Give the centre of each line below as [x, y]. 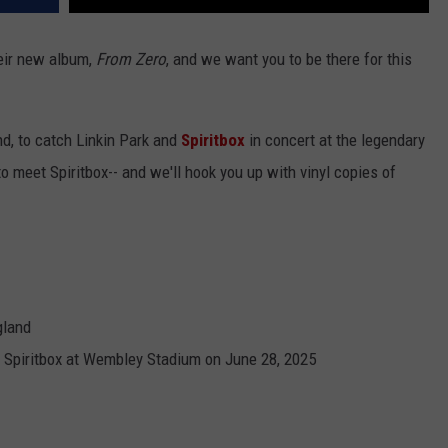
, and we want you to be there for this [289, 59]
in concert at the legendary [337, 140]
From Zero [131, 59]
